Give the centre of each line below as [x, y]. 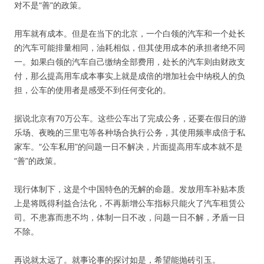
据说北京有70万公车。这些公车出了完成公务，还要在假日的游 [130, 118]
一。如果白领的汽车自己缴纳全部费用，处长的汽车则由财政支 [130, 62]
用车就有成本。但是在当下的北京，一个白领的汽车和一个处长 [130, 33]
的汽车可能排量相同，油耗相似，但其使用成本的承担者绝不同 [130, 47]
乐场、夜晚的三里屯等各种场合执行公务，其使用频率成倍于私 [130, 132]
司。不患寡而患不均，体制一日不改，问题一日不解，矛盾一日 [130, 217]
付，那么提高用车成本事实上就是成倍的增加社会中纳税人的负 [130, 76]
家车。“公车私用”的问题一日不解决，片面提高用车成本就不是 [128, 146]
